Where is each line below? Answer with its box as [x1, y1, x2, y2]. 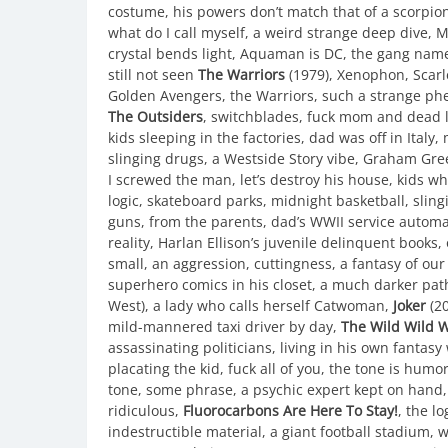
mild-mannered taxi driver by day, [108, 316, 341, 336]
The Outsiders [108, 106, 203, 126]
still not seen [108, 64, 198, 84]
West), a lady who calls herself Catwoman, [108, 295, 393, 315]
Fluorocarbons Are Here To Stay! [183, 400, 398, 420]
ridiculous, [108, 400, 183, 420]
